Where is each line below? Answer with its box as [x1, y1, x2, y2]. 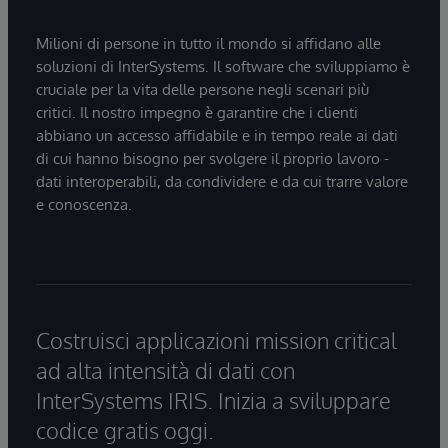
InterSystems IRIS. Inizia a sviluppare [36, 385, 391, 414]
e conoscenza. [36, 194, 132, 214]
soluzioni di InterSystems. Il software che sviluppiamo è [36, 56, 410, 76]
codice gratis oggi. [36, 415, 214, 444]
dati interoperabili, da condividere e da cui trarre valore [36, 171, 408, 191]
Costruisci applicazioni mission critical [36, 325, 397, 354]
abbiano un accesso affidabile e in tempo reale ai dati [36, 125, 398, 145]
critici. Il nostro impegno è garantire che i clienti [36, 102, 358, 122]
